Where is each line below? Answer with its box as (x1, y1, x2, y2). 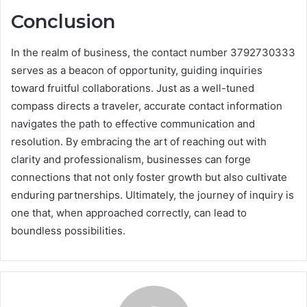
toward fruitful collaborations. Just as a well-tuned (11, 81, 254, 95)
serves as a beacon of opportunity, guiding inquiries (11, 63, 262, 77)
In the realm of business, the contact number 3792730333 (11, 45, 295, 59)
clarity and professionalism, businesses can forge (11, 152, 251, 166)
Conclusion (11, 10, 115, 34)
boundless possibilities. (11, 223, 125, 237)
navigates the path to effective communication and (11, 116, 255, 130)
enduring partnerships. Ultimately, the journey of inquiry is (11, 188, 294, 201)
